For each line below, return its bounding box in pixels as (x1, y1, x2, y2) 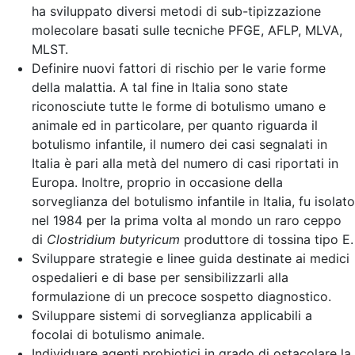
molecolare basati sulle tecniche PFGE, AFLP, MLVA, (32, 21, 342, 38)
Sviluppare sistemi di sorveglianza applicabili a (32, 307, 312, 323)
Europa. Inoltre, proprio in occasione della (32, 174, 283, 190)
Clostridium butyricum (47, 231, 180, 247)
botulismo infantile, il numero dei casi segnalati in (32, 136, 327, 152)
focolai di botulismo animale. (32, 326, 204, 342)
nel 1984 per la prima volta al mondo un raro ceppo (32, 212, 342, 228)
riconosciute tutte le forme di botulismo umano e (32, 97, 326, 114)
